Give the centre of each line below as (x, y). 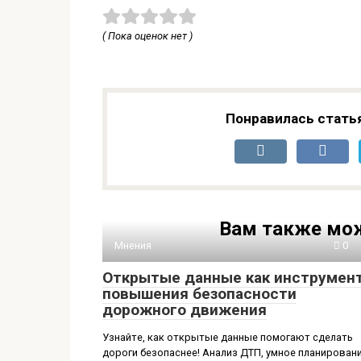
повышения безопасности (199, 293)
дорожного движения (185, 309)
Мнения (133, 245)
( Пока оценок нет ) (147, 35)
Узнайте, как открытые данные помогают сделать (228, 337)
